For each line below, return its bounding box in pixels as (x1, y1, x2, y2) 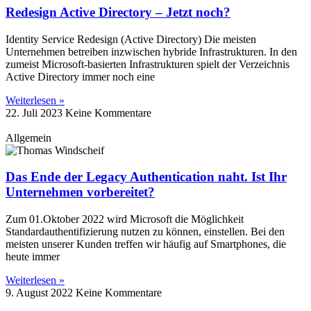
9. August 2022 (6, 286, 76, 299)
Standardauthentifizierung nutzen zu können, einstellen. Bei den (6, 225, 285, 237)
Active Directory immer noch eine (6, 70, 155, 83)
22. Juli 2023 (6, 106, 65, 119)
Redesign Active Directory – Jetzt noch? (6, 4, 230, 19)
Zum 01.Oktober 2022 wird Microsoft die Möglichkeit (6, 212, 244, 225)
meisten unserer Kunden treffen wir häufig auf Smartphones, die (6, 237, 286, 250)
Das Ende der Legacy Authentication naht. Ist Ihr (6, 169, 287, 185)
